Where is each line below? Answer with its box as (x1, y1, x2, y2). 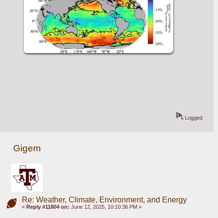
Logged (183, 115, 203, 121)
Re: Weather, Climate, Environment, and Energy (21, 195, 187, 204)
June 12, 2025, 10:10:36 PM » (69, 203, 142, 210)
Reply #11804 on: (26, 203, 70, 210)
